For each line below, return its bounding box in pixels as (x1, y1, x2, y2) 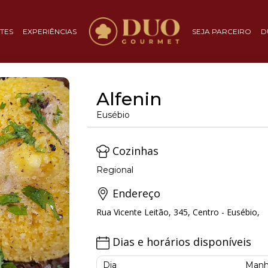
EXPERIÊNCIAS (22, 26, 77, 36)
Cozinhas (109, 144, 159, 158)
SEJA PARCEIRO (191, 26, 251, 36)
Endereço (109, 186, 160, 201)
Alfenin (96, 88, 162, 110)
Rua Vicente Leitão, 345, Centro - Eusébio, (96, 206, 260, 218)
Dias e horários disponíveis (109, 234, 251, 249)
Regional (96, 165, 133, 176)
